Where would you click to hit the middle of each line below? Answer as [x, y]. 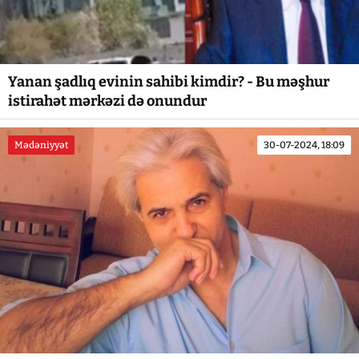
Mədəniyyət [41, 145]
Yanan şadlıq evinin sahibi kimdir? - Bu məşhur [169, 82]
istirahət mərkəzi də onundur [107, 101]
